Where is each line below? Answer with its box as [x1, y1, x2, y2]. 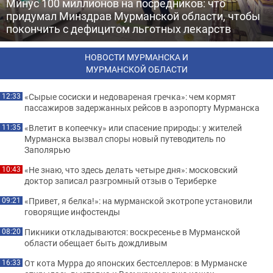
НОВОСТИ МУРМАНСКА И [85, 51, 188, 63]
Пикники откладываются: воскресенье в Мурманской [24, 226, 240, 238]
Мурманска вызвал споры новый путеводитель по [24, 133, 225, 144]
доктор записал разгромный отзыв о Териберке [24, 175, 216, 186]
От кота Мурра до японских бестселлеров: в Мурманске [24, 257, 247, 269]
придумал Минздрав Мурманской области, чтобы [6, 9, 260, 23]
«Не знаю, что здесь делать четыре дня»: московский [24, 164, 238, 175]
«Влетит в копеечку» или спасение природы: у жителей [24, 122, 242, 133]
